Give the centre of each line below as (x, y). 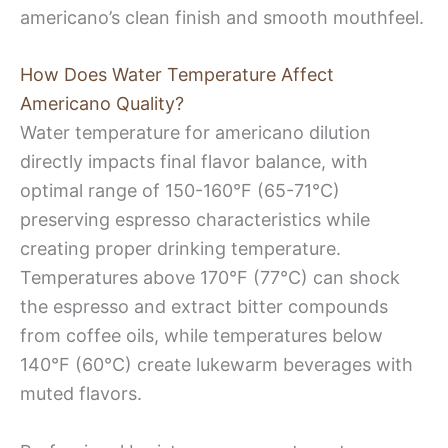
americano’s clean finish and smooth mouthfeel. (222, 17)
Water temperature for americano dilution (195, 133)
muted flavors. (81, 394)
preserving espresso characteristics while (195, 220)
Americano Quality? (102, 104)
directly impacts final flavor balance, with (194, 162)
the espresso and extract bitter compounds (204, 307)
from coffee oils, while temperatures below (201, 336)
